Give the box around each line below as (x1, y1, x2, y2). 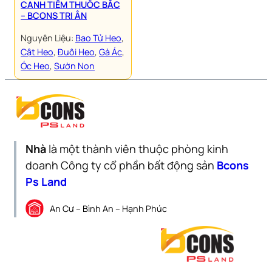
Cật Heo (21, 46, 53, 58)
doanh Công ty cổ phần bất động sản (25, 158, 217, 172)
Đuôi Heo (58, 46, 95, 58)
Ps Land (25, 174, 67, 189)
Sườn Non (54, 60, 95, 72)
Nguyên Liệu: (21, 32, 75, 44)
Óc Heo (21, 60, 50, 72)
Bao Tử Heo (75, 32, 121, 44)
